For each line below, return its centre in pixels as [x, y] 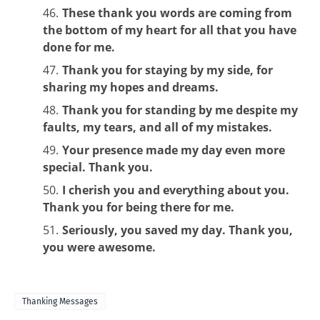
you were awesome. [99, 247]
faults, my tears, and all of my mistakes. [157, 127]
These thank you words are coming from [177, 12]
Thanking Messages [60, 301]
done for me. [79, 47]
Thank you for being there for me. [139, 207]
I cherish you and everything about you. [176, 190]
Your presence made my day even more [174, 150]
